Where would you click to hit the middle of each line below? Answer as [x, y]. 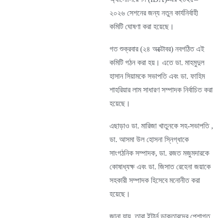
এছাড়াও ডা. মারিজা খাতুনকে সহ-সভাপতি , [161, 126]
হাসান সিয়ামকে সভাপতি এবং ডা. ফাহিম [157, 76]
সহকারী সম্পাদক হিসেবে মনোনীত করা [155, 180]
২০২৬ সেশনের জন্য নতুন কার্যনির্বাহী [154, 13]
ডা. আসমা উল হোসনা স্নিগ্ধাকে [149, 139]
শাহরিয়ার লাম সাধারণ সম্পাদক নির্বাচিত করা [161, 90]
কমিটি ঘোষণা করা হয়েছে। [142, 27]
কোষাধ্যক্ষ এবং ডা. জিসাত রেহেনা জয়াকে [160, 167]
